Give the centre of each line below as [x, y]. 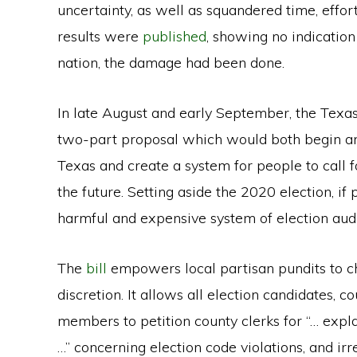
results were [100, 36]
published [175, 36]
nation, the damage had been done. [171, 63]
